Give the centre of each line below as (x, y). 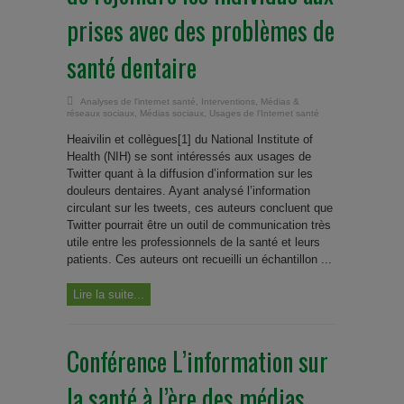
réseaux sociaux (101, 113)
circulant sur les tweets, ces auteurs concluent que (200, 208)
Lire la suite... (109, 294)
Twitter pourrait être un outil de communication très (199, 225)
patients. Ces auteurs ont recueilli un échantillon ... (199, 259)
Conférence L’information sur (197, 361)
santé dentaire (132, 67)
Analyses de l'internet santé (138, 101)
